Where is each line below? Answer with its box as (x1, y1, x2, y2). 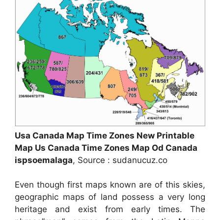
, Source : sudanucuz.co (73, 155, 167, 165)
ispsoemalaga (15, 155, 73, 165)
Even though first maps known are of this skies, (15, 180, 205, 190)
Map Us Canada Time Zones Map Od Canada (15, 142, 197, 153)
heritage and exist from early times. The (15, 204, 205, 215)
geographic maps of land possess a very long (15, 192, 205, 202)
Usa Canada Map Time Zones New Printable (15, 130, 194, 140)
